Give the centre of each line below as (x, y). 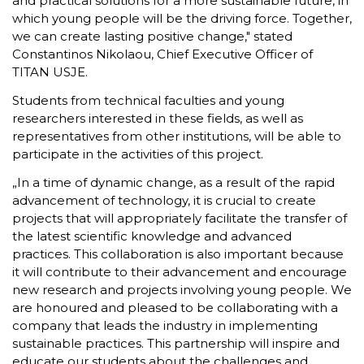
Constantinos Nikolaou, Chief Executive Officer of (162, 54)
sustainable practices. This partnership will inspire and (176, 343)
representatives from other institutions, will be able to (177, 136)
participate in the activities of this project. (138, 154)
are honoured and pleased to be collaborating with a (175, 307)
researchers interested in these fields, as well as (158, 118)
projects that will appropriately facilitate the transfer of (180, 218)
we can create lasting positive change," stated (152, 37)
